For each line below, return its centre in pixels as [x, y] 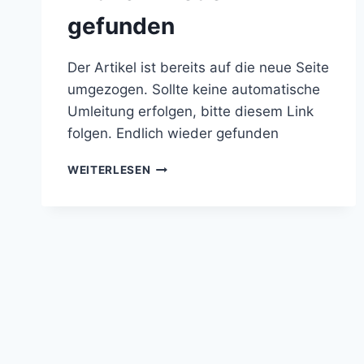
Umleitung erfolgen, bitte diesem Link [191, 111]
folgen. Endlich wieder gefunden [173, 133]
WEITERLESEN [109, 169]
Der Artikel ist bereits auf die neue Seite [198, 67]
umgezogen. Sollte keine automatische [194, 89]
